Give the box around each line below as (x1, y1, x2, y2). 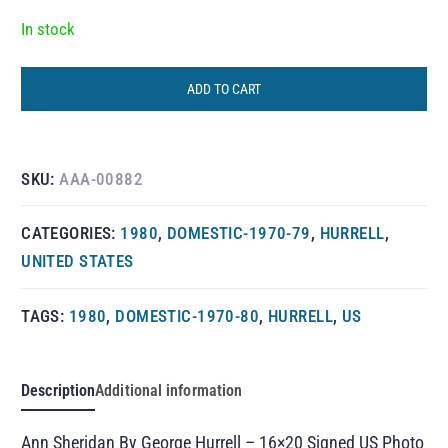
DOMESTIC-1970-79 (166, 223, 311, 244)
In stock (21, 19, 76, 39)
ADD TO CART (187, 80, 261, 97)
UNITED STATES (21, 251, 134, 272)
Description (21, 380, 96, 400)
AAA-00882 (59, 168, 144, 189)
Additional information (95, 380, 243, 400)
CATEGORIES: (21, 223, 121, 244)
